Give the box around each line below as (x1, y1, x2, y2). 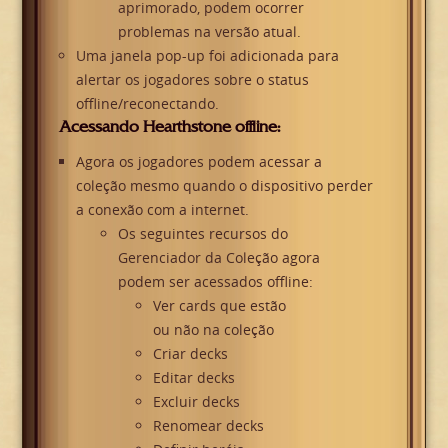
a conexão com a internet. (75, 199, 249, 219)
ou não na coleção (153, 319, 275, 339)
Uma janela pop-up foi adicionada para (75, 46, 339, 66)
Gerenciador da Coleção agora (118, 247, 321, 267)
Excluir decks (153, 391, 241, 411)
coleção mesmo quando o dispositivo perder (75, 175, 373, 195)
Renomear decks (153, 415, 265, 435)
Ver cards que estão (153, 295, 287, 315)
